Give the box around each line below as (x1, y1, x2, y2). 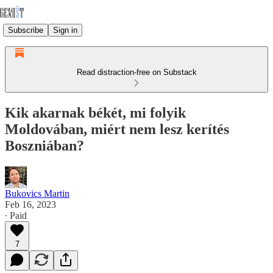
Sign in (53, 25, 77, 35)
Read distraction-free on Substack (76, 68, 197, 77)
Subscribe (8, 25, 43, 35)
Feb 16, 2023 (5, 199, 56, 210)
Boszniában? (5, 137, 84, 154)
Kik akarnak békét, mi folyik (5, 104, 186, 121)
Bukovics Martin (5, 188, 69, 199)
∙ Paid (5, 210, 27, 221)
